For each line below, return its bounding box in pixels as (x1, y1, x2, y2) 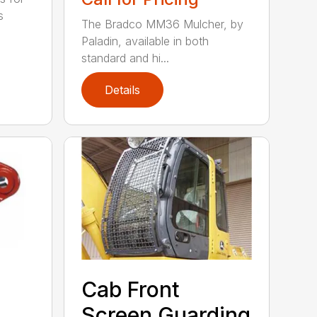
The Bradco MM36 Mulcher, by (81, 16, 244, 31)
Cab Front (81, 276, 180, 302)
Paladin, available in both (81, 33, 209, 48)
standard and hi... (81, 50, 170, 65)
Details (105, 82, 141, 97)
